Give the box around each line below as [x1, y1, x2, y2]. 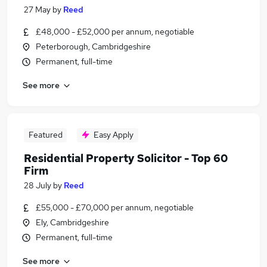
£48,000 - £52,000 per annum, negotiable [36, 26, 194, 37]
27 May [24, 4, 51, 15]
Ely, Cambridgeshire [36, 217, 109, 228]
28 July [24, 180, 51, 191]
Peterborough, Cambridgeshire [36, 41, 151, 52]
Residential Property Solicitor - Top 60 [24, 151, 228, 165]
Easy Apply [94, 129, 133, 140]
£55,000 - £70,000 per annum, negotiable [36, 202, 194, 213]
